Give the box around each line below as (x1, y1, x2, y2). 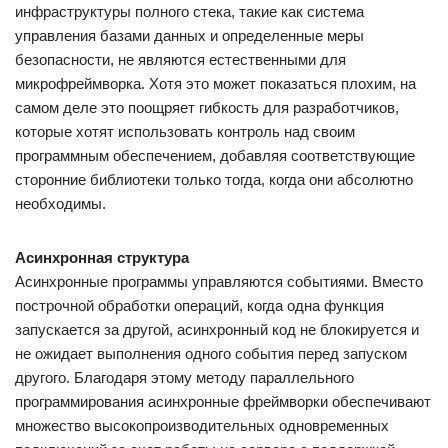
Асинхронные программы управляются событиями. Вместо (15, 273, 423, 290)
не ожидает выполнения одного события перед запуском (15, 345, 407, 362)
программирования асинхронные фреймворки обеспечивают (15, 393, 431, 410)
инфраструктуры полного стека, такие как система (15, 3, 364, 20)
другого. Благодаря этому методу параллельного (15, 369, 354, 386)
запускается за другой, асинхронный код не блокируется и (15, 321, 419, 338)
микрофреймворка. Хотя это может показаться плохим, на (15, 75, 416, 92)
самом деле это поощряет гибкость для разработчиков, (15, 99, 399, 116)
